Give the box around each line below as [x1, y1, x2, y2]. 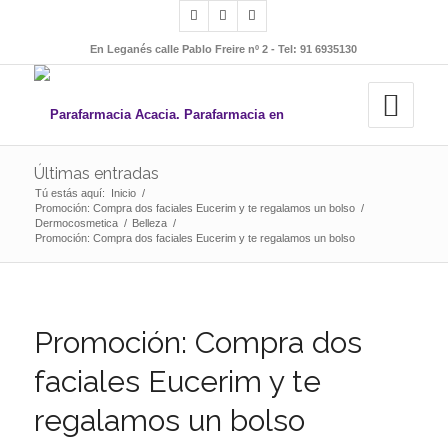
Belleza [131, 217, 167, 229]
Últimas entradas [33, 164, 159, 183]
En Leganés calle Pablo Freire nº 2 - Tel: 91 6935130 [90, 43, 358, 55]
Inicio [110, 187, 136, 199]
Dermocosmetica [34, 217, 118, 229]
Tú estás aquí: [34, 187, 105, 199]
